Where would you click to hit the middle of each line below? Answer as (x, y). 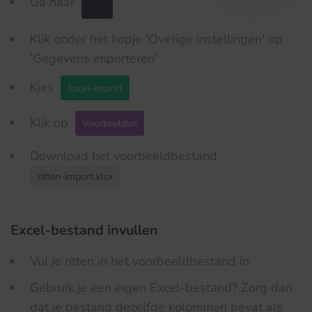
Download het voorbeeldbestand (124, 156)
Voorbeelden (110, 123)
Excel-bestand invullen (84, 230)
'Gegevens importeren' (95, 58)
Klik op (51, 122)
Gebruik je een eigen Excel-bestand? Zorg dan (161, 288)
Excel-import (95, 88)
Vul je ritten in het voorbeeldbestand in (140, 261)
